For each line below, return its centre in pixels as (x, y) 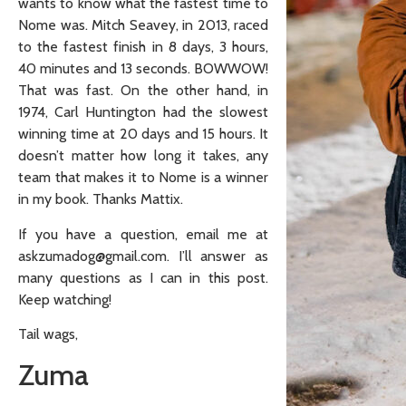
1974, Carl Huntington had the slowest (143, 112)
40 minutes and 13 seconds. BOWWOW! (143, 69)
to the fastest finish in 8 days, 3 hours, (143, 47)
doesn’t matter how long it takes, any (143, 156)
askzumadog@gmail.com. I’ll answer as (143, 256)
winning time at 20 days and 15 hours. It (143, 134)
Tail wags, (48, 333)
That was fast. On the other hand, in (143, 91)
